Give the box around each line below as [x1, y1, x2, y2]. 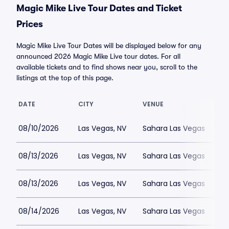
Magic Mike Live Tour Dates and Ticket [16, 3, 182, 13]
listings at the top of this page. [16, 74, 113, 82]
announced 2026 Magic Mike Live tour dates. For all [16, 52, 180, 60]
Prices [16, 19, 43, 29]
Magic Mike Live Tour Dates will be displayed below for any [16, 41, 201, 50]
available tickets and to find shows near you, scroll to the [16, 63, 197, 71]
